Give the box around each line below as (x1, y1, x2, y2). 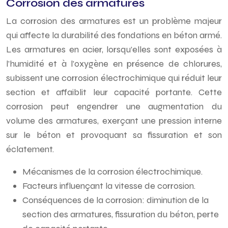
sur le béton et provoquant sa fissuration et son (6, 129, 222, 140)
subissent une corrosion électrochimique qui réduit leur (6, 72, 222, 83)
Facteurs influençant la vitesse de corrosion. (22, 180, 195, 191)
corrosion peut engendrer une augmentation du (6, 101, 222, 112)
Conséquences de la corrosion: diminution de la (22, 194, 209, 206)
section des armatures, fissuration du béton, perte (22, 209, 219, 220)
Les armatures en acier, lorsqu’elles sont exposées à (6, 44, 222, 55)
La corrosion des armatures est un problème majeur (6, 15, 222, 26)
